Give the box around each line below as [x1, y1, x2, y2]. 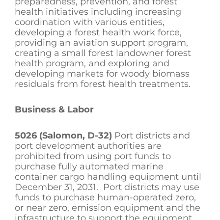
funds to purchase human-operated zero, [15, 192, 196, 203]
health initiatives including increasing [15, 6, 181, 17]
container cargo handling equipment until [15, 171, 201, 182]
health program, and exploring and [15, 57, 169, 69]
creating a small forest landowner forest [15, 47, 191, 58]
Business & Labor [15, 104, 94, 115]
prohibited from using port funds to [15, 150, 171, 162]
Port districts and [112, 130, 190, 141]
